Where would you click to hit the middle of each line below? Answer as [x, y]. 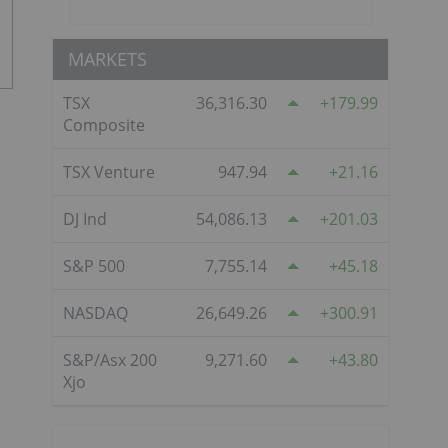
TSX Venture [109, 171]
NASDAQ [95, 312]
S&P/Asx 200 [110, 359]
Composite [104, 124]
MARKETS [107, 58]
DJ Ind [85, 218]
